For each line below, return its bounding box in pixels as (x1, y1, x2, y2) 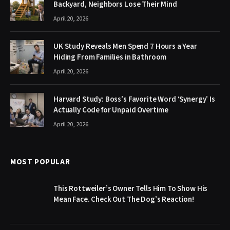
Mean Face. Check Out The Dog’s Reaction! (53, 194, 195, 205)
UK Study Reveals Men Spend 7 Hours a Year (53, 41, 197, 52)
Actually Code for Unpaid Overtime (53, 104, 169, 116)
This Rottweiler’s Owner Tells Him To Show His (53, 183, 208, 194)
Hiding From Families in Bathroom (53, 51, 167, 63)
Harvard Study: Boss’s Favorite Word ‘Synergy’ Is (53, 93, 215, 105)
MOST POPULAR (10, 156, 70, 167)
